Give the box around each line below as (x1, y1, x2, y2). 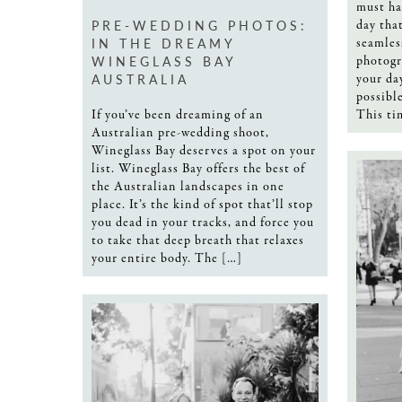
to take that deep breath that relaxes (92, 231, 304, 249)
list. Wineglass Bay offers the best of (92, 159, 305, 178)
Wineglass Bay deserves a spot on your (92, 141, 316, 160)
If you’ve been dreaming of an (92, 105, 264, 124)
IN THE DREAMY (92, 33, 235, 52)
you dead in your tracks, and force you (92, 213, 314, 232)
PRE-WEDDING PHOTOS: (92, 15, 308, 34)
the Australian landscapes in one (92, 177, 284, 196)
